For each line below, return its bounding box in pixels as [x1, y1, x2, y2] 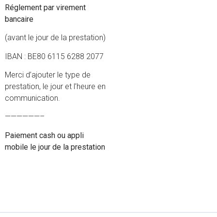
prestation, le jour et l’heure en [5, 82, 106, 92]
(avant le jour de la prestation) [5, 33, 106, 43]
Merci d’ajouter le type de [5, 70, 91, 80]
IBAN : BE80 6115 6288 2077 [5, 51, 104, 61]
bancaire [5, 14, 33, 24]
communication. [5, 93, 60, 103]
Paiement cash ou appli [5, 130, 84, 140]
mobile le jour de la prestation [5, 142, 105, 152]
